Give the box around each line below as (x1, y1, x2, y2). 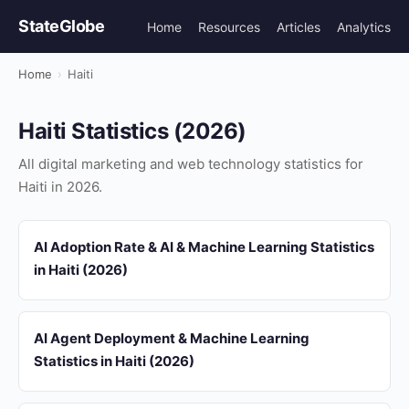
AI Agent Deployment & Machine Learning (34, 330, 309, 347)
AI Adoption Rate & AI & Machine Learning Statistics (34, 238, 374, 256)
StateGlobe (18, 16, 104, 36)
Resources (198, 18, 260, 35)
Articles (277, 18, 320, 35)
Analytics (337, 18, 391, 35)
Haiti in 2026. (18, 178, 102, 195)
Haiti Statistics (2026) (18, 118, 246, 144)
